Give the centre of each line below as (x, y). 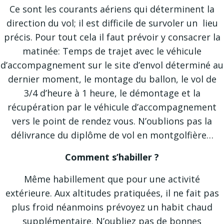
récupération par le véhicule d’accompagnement (112, 107)
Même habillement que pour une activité (112, 179)
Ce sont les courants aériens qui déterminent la (112, 9)
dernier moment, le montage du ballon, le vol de (112, 79)
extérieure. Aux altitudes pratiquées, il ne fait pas (112, 193)
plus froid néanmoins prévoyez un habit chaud (112, 207)
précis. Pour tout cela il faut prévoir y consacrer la (112, 37)
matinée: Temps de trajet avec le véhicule (112, 51)
